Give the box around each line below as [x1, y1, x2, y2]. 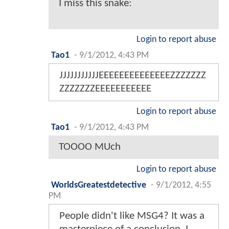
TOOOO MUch [59, 141, 121, 152]
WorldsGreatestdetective [51, 180, 146, 190]
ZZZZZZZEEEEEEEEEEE [59, 83, 151, 94]
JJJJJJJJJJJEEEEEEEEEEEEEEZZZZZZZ [59, 70, 206, 81]
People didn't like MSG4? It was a [59, 210, 204, 221]
